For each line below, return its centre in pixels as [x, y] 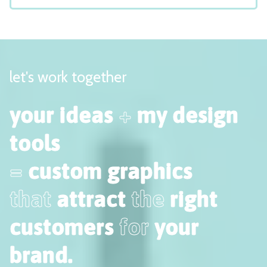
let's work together [68, 77]
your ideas [64, 114]
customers [64, 226]
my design [185, 114]
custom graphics [108, 170]
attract [91, 198]
